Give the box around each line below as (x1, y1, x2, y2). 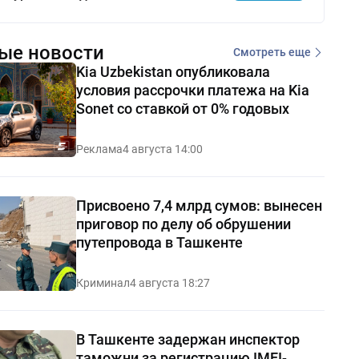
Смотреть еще (232, 46, 311, 59)
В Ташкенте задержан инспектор (75, 330, 300, 348)
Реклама (75, 142, 123, 155)
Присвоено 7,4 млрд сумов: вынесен (75, 196, 322, 214)
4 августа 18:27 (129, 276, 210, 289)
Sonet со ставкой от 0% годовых (75, 99, 289, 117)
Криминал (75, 276, 130, 289)
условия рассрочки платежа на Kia (75, 81, 309, 99)
